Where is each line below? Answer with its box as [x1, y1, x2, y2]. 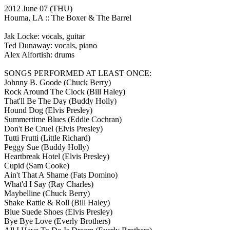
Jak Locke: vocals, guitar [4, 32, 85, 41]
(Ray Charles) [48, 180, 93, 188]
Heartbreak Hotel [4, 152, 62, 161]
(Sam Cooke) [26, 161, 69, 170]
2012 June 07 [4, 4, 50, 13]
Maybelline [4, 189, 43, 198]
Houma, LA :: [4, 13, 51, 22]
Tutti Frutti [4, 133, 41, 142]
